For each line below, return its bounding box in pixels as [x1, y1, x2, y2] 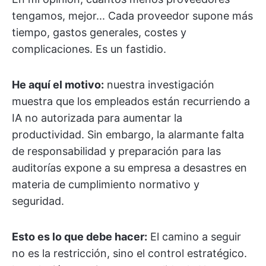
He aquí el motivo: [12, 78, 104, 91]
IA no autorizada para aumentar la [12, 112, 182, 124]
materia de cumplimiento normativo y [12, 178, 199, 191]
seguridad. [12, 195, 64, 207]
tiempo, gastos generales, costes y [12, 26, 186, 39]
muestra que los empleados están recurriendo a [12, 95, 250, 107]
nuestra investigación [104, 78, 214, 91]
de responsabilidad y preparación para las [12, 145, 221, 157]
